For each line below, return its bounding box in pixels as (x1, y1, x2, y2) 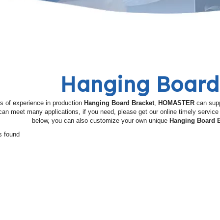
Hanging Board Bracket (84, 99, 154, 107)
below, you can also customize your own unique (31, 117, 169, 124)
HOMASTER (158, 99, 194, 107)
